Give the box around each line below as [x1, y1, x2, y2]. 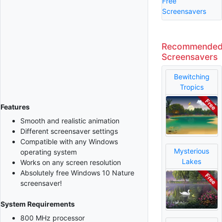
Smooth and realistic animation [20, 116, 119, 125]
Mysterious [174, 147, 210, 156]
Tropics [179, 83, 204, 92]
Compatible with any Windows [20, 137, 118, 146]
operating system [20, 148, 77, 157]
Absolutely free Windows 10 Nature [20, 168, 134, 177]
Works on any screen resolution [20, 158, 121, 167]
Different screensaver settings [20, 127, 118, 136]
